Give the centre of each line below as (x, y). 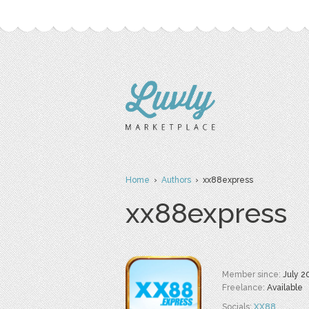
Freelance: (245, 288)
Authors (176, 180)
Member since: (252, 275)
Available (285, 288)
